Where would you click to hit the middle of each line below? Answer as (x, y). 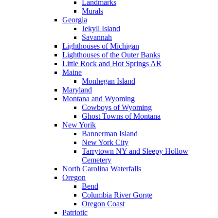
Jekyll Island (101, 28)
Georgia (75, 19)
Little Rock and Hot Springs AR (112, 63)
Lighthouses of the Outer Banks (111, 54)
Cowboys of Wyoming (117, 107)
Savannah (97, 37)
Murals (92, 11)
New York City (105, 142)
